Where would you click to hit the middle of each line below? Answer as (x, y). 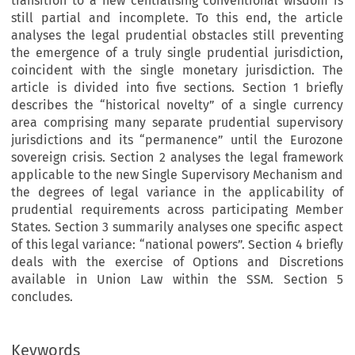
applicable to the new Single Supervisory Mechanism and (177, 175)
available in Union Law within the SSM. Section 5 (177, 280)
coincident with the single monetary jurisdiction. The (177, 71)
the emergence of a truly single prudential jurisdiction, (177, 53)
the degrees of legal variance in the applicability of (177, 193)
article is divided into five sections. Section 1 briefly (177, 88)
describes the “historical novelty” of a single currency (177, 105)
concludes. (42, 297)
